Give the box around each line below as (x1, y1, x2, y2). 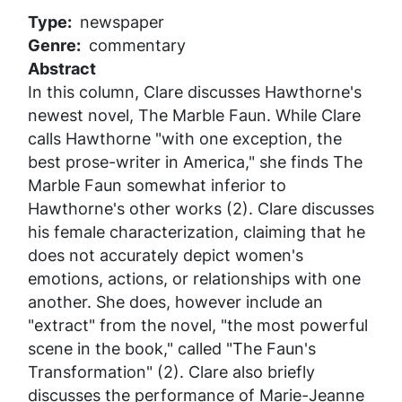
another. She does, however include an (28, 290, 323, 313)
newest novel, (28, 103, 138, 127)
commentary (88, 33, 186, 57)
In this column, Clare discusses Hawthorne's (28, 80, 362, 103)
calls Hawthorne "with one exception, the (28, 127, 342, 150)
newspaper (79, 10, 164, 33)
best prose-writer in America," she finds (28, 150, 333, 173)
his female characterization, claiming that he (28, 220, 365, 243)
